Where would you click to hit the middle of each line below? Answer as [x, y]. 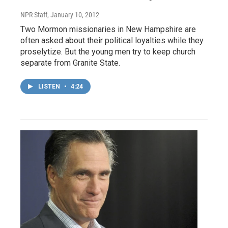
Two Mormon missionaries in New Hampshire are [108, 30]
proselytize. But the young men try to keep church [108, 52]
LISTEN [50, 87]
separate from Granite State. [70, 63]
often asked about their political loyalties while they [112, 41]
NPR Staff [34, 15]
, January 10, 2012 [73, 15]
